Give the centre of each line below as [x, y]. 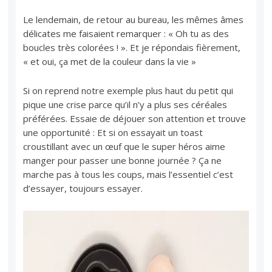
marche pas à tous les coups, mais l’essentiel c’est [128, 175]
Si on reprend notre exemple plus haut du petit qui [128, 91]
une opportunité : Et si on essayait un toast [113, 133]
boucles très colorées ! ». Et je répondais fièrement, [132, 48]
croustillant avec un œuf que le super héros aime [124, 147]
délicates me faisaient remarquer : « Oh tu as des [126, 34]
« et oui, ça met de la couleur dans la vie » [110, 62]
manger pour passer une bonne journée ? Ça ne [123, 161]
